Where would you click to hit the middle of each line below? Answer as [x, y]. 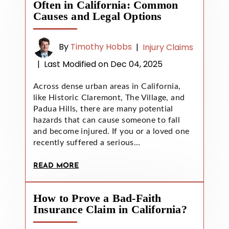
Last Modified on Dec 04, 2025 [103, 64]
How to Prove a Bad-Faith [97, 198]
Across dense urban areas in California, [107, 86]
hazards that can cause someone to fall [107, 120]
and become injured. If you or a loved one [111, 131]
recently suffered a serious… [87, 142]
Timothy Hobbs [101, 47]
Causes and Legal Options [98, 16]
